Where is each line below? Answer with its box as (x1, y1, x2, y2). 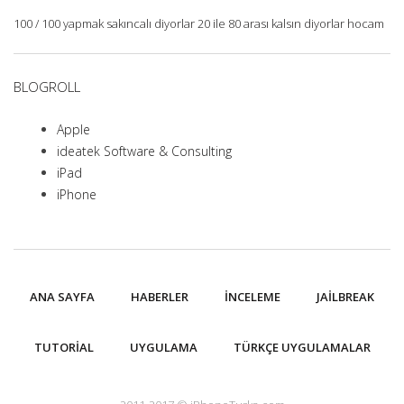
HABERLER (131, 288, 188, 305)
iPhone (57, 185, 96, 203)
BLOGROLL (14, 77, 80, 96)
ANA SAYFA (30, 288, 95, 305)
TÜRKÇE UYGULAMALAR (233, 338, 371, 355)
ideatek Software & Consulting (57, 142, 232, 160)
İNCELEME (225, 288, 280, 305)
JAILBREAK (317, 288, 374, 305)
